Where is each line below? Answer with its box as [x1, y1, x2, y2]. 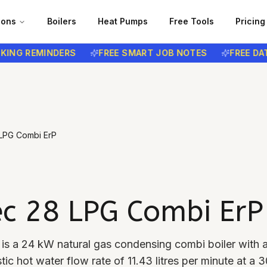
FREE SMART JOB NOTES [77, 48, 186, 58]
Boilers [47, 16, 76, 26]
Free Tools [169, 16, 214, 26]
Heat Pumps [98, 16, 148, 26]
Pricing [235, 16, 265, 26]
